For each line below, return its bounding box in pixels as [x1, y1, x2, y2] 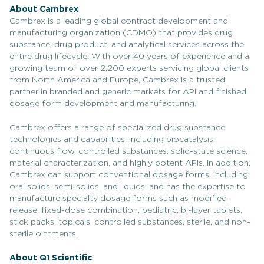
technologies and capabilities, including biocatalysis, [9, 136, 215, 144]
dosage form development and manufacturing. [9, 100, 196, 108]
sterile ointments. [9, 230, 78, 238]
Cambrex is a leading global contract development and [9, 17, 228, 25]
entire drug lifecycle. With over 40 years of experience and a [9, 52, 249, 61]
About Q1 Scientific [9, 254, 92, 262]
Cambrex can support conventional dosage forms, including [9, 171, 248, 179]
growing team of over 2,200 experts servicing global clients [9, 64, 249, 72]
